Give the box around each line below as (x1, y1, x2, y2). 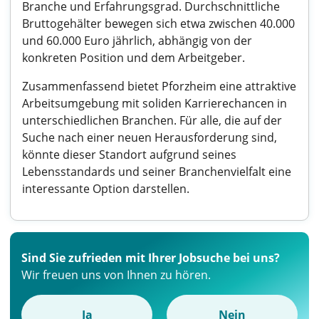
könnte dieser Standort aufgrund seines (22, 147, 236, 162)
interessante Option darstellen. (22, 181, 189, 197)
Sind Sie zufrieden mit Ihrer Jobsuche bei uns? (21, 250, 280, 266)
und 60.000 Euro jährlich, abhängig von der (22, 33, 252, 48)
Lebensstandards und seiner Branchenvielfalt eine (22, 164, 291, 179)
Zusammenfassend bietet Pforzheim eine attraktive (22, 78, 296, 94)
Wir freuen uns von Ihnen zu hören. (21, 267, 211, 283)
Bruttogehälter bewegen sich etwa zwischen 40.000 (22, 16, 295, 31)
